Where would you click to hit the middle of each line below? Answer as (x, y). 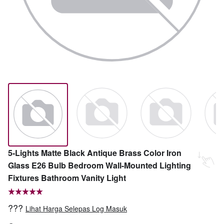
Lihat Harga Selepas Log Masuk (76, 208)
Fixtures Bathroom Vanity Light (67, 178)
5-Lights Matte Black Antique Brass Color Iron (95, 153)
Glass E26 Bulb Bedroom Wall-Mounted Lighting (99, 165)
